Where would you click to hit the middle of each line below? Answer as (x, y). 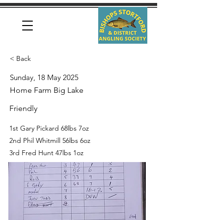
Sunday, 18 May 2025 (44, 77)
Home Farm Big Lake (47, 90)
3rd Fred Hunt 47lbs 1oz (46, 153)
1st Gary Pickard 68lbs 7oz (49, 128)
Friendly (23, 108)
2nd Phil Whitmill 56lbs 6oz (50, 140)
